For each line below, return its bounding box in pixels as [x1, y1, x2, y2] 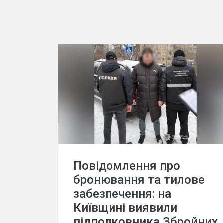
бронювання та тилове [73, 172, 205, 187]
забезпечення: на [73, 186, 171, 201]
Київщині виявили [73, 200, 177, 215]
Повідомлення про [73, 158, 180, 173]
